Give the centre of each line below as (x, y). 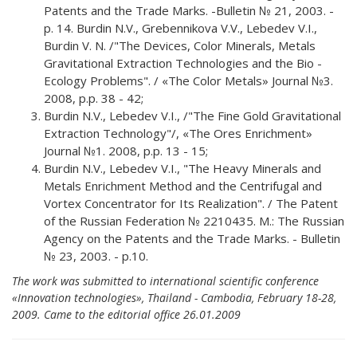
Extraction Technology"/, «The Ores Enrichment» (178, 133)
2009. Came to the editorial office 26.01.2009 (126, 314)
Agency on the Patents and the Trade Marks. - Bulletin (192, 238)
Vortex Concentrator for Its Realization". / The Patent (191, 203)
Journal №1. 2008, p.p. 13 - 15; (126, 150)
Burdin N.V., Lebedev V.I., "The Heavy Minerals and (182, 168)
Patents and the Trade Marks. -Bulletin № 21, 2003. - (189, 10)
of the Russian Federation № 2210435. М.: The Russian (194, 220)
